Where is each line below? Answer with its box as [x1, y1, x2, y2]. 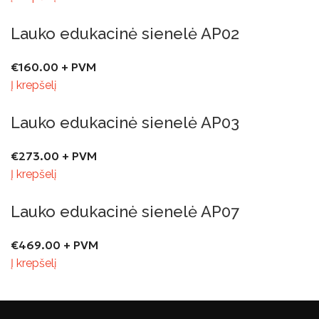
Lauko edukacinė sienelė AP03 [11, 113, 239, 132]
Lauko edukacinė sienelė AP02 [11, 23, 239, 43]
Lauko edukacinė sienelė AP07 [11, 202, 239, 221]
